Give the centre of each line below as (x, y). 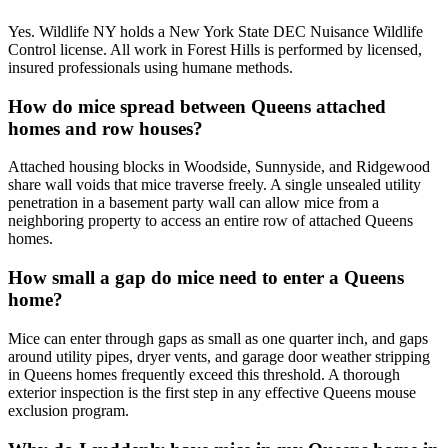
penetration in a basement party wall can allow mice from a (193, 203)
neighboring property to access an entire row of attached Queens (210, 221)
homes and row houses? (105, 128)
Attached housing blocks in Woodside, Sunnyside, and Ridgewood (219, 167)
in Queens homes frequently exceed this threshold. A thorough (204, 374)
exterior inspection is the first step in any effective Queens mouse (212, 392)
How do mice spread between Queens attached (197, 106)
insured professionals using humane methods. (150, 67)
